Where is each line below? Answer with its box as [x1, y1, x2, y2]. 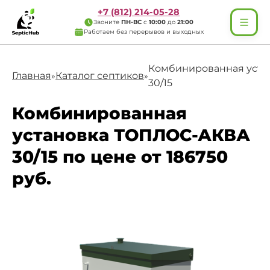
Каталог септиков [55, 70, 144, 81]
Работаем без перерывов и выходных [83, 28, 204, 36]
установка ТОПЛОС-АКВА [12, 125, 250, 145]
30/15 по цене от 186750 [12, 146, 228, 167]
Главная [12, 70, 51, 81]
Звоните [93, 18, 121, 26]
